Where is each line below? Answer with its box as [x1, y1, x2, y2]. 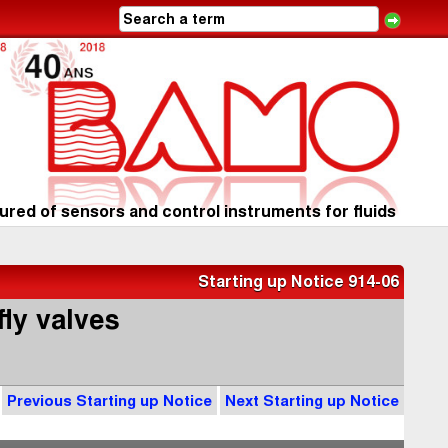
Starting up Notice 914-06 [198, 273, 399, 291]
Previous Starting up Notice [7, 392, 212, 410]
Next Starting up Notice [225, 392, 399, 410]
